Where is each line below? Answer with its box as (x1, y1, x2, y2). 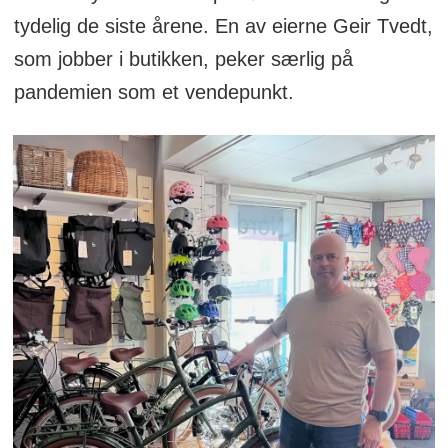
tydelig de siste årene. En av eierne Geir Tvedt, (13, 15, 433, 38)
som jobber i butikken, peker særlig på (13, 48, 353, 71)
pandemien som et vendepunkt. (13, 81, 294, 104)
